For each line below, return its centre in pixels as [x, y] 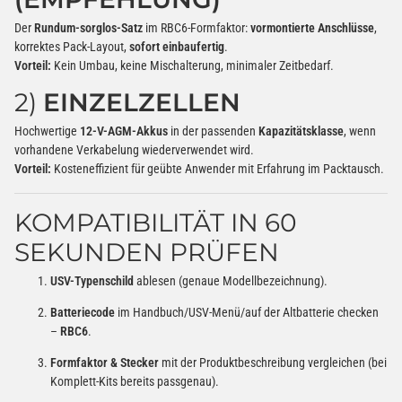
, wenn [360, 131]
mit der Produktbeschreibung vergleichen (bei [273, 362]
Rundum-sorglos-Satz [88, 28]
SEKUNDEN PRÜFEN [147, 252]
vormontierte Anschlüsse [312, 28]
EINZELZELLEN [142, 103]
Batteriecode [83, 312]
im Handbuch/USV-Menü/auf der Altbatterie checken [247, 312]
